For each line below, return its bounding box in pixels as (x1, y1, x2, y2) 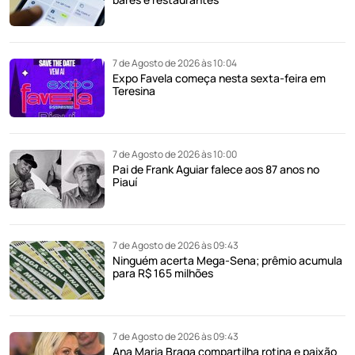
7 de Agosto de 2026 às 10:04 (113, 55, 237, 70)
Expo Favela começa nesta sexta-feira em (113, 70, 326, 86)
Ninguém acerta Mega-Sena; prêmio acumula (113, 252, 342, 268)
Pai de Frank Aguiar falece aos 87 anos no (113, 161, 319, 177)
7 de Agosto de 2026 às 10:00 (113, 147, 237, 161)
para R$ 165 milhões (113, 265, 213, 281)
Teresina (113, 82, 155, 98)
